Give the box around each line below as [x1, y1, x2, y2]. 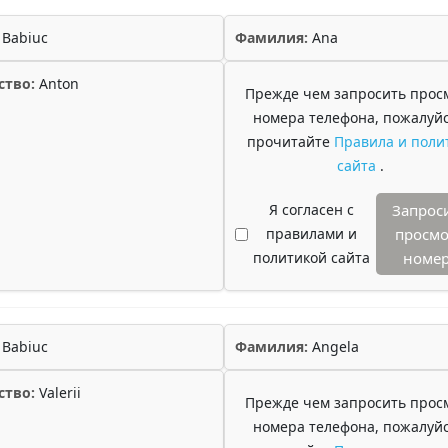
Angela [308, 337, 359, 356]
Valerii [35, 383, 81, 402]
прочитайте [246, 132, 334, 151]
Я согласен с [268, 200, 354, 219]
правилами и [265, 224, 357, 243]
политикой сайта [252, 248, 370, 267]
